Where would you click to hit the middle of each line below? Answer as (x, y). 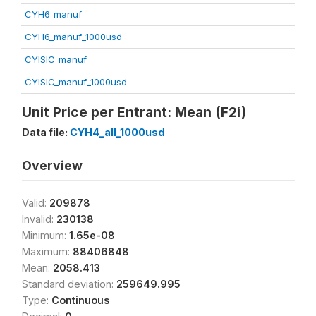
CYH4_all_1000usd (117, 132)
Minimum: (45, 235)
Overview (52, 165)
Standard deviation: (69, 284)
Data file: (46, 132)
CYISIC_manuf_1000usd (76, 81)
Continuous (80, 300)
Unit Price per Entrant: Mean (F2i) (134, 112)
